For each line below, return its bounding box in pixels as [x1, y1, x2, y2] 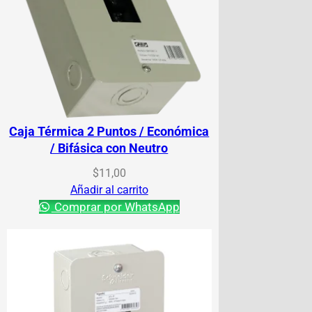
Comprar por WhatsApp [51, 199, 180, 214]
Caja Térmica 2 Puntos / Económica [9, 123, 210, 139]
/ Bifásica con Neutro [50, 140, 169, 155]
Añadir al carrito [70, 182, 148, 196]
